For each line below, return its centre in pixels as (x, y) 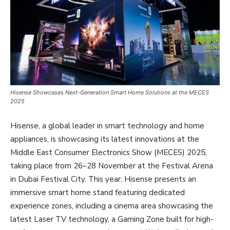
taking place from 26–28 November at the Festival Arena (112, 166)
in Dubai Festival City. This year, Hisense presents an (103, 179)
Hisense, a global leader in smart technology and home (107, 126)
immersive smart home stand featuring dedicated (98, 192)
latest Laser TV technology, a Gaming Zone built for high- (112, 219)
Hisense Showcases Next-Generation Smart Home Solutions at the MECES (110, 92)
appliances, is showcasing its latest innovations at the (105, 139)
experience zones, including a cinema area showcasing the (112, 206)
